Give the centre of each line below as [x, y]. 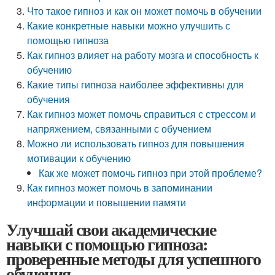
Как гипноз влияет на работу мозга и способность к [143, 55]
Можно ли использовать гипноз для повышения [136, 143]
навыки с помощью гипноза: [107, 244]
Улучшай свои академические [111, 229]
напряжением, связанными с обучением [119, 129]
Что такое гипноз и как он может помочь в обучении [145, 11]
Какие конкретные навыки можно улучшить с [129, 25]
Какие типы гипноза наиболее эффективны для [136, 84]
